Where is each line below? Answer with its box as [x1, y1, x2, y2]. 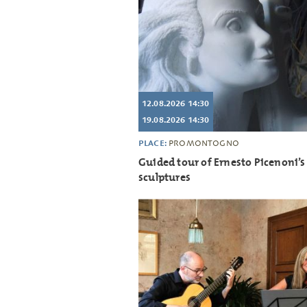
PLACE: [138, 138, 169, 149]
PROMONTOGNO [169, 138, 239, 149]
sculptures [138, 170, 191, 185]
